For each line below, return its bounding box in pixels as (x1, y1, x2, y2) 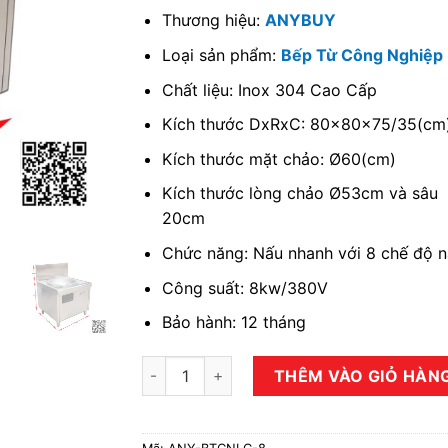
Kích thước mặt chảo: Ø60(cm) (162, 148, 397, 169)
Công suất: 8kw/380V (162, 277, 329, 298)
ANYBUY (265, 10, 337, 31)
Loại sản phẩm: (162, 44, 282, 65)
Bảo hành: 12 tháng (162, 312, 307, 333)
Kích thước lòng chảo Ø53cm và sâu (162, 183, 439, 204)
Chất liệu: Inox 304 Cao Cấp (162, 79, 378, 100)
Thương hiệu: (162, 10, 266, 31)
